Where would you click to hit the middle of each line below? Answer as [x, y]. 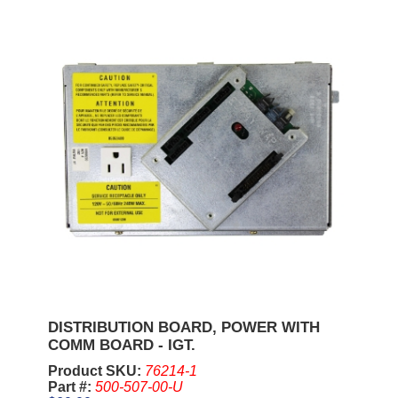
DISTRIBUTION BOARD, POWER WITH [183, 328]
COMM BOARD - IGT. [121, 346]
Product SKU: [96, 371]
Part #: [71, 387]
